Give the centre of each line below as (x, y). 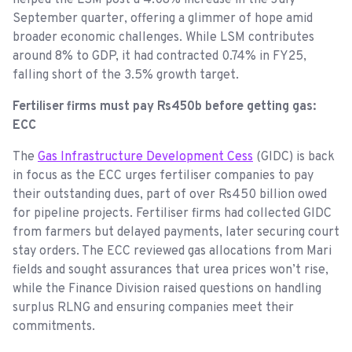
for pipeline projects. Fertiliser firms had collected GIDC (172, 213)
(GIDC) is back (294, 157)
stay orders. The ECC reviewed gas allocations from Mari (172, 251)
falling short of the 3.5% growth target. (126, 75)
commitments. (54, 326)
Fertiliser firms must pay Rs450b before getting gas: (164, 106)
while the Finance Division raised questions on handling (167, 289)
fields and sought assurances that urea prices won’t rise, (170, 270)
